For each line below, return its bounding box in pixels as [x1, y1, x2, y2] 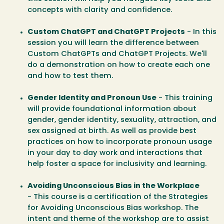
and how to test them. [27, 72, 113, 80]
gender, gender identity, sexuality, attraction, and [27, 116, 216, 124]
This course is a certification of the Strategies [33, 193, 208, 201]
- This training [156, 94, 212, 102]
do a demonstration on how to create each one [27, 61, 210, 69]
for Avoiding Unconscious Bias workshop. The [27, 204, 198, 212]
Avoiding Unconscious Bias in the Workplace [27, 182, 199, 190]
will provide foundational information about [27, 105, 196, 113]
